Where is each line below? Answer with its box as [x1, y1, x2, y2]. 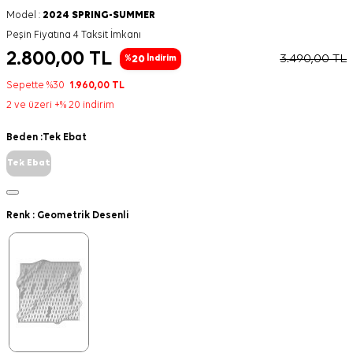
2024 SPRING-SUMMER [43, 10, 155, 20]
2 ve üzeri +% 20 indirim [6, 100, 114, 110]
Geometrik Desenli [37, 210, 129, 221]
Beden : [6, 132, 43, 143]
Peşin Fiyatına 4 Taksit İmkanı [6, 30, 141, 40]
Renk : [6, 210, 37, 221]
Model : [6, 10, 43, 20]
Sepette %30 [6, 80, 69, 91]
